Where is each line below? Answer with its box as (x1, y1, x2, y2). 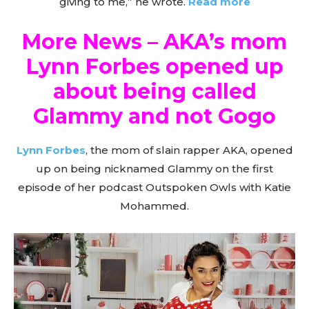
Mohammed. (120, 199, 189, 212)
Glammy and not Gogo (33, 103, 276, 129)
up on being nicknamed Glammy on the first (36, 161, 273, 175)
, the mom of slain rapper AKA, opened (85, 143, 293, 157)
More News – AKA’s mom (22, 28, 287, 54)
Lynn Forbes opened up (26, 53, 283, 79)
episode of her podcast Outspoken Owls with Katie (18, 180, 291, 194)
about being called (52, 78, 257, 104)
